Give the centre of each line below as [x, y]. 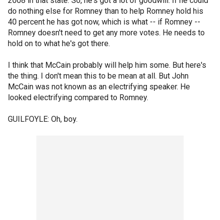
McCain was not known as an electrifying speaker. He [99, 87]
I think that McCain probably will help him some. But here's [107, 65]
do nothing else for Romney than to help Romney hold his [106, 11]
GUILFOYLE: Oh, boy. [43, 119]
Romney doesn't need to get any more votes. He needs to [106, 33]
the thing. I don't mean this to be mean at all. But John [98, 76]
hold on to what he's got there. [59, 43]
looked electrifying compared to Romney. [78, 97]
